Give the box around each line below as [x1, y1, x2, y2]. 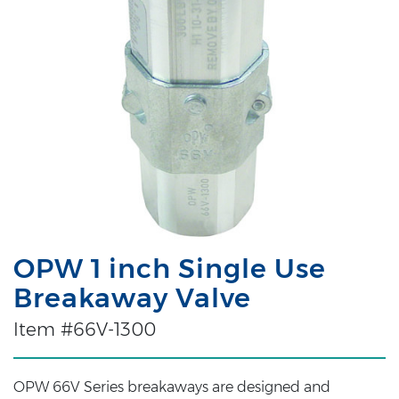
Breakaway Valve [13, 281, 251, 314]
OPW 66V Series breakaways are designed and [13, 378, 330, 395]
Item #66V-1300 [13, 318, 156, 340]
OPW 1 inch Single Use [13, 251, 326, 285]
